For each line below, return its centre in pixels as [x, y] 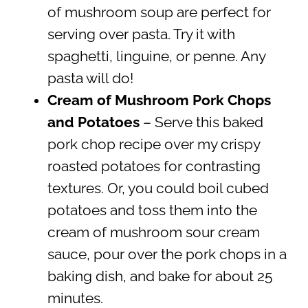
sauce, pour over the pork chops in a [167, 254]
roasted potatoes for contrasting [154, 166]
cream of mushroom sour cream [153, 232]
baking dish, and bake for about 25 [159, 276]
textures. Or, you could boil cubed [158, 188]
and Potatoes [93, 122]
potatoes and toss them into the [152, 210]
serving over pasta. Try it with [141, 34]
